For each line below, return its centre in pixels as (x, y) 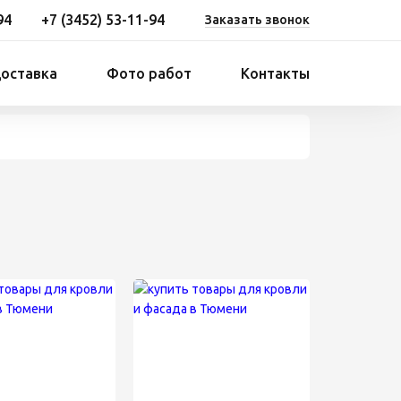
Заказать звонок (257, 20)
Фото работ (149, 73)
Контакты (275, 73)
